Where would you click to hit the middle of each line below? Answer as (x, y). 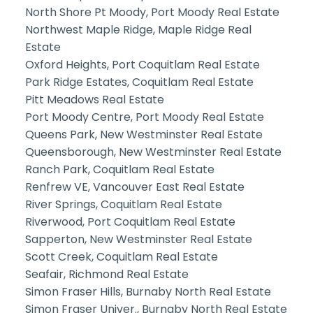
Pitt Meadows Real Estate (94, 100)
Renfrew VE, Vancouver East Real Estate (134, 187)
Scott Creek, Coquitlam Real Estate (121, 257)
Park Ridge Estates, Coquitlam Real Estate (139, 82)
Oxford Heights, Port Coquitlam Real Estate (142, 65)
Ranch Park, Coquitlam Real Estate (119, 170)
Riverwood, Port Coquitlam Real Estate (130, 222)
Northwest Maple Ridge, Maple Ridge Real (138, 30)
